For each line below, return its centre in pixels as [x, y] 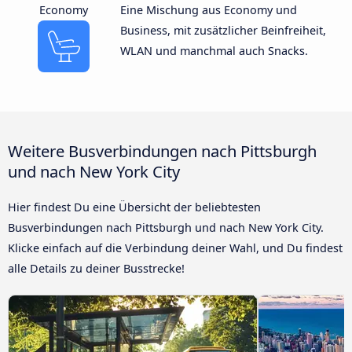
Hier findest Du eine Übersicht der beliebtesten [134, 207]
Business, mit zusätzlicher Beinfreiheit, [223, 30]
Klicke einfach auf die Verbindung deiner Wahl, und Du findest [175, 247]
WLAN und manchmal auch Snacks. [214, 50]
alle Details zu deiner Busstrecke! [96, 268]
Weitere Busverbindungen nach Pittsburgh [162, 150]
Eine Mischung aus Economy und [208, 9]
